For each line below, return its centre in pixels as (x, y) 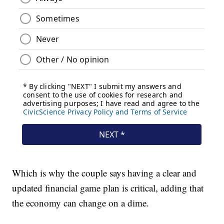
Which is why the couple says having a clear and (104, 172)
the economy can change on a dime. (81, 202)
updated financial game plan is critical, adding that (108, 187)
